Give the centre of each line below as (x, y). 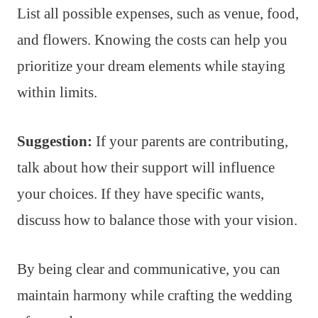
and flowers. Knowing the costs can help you (152, 39)
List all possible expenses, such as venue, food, (158, 13)
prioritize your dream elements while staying (151, 66)
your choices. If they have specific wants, (141, 193)
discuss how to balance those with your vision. (157, 220)
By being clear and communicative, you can (149, 269)
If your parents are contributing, (190, 141)
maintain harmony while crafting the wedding (155, 295)
